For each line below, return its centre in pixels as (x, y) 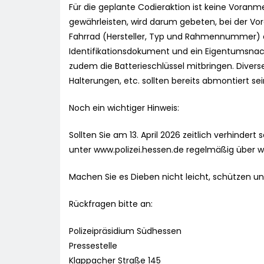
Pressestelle (93, 246)
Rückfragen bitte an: (111, 204)
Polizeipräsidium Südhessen (125, 231)
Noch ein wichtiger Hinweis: (124, 108)
